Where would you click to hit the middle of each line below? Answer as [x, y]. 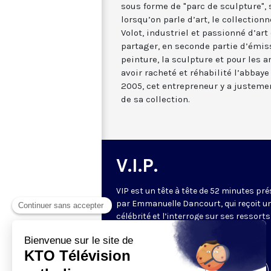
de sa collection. [155, 99]
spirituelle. [136, 241]
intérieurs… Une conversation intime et [191, 229]
